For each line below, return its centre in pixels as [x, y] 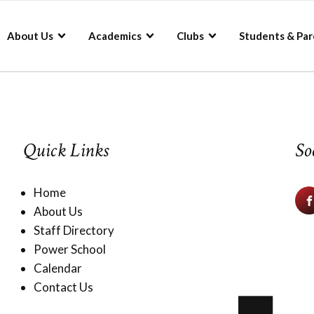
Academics [115, 36]
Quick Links [66, 150]
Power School [69, 249]
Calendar [57, 268]
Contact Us [63, 287]
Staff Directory [74, 230]
